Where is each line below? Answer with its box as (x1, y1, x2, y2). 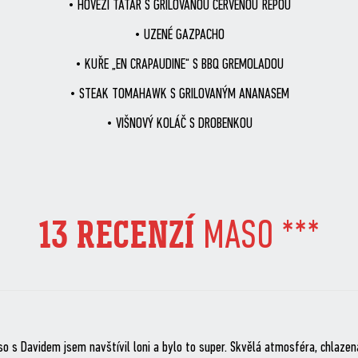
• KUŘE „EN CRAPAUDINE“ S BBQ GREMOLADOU (74, 58, 284, 74)
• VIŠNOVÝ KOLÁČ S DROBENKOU (105, 117, 253, 133)
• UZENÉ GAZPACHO (133, 28, 225, 44)
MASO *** (203, 217, 320, 259)
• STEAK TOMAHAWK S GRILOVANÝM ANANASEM (69, 87, 289, 103)
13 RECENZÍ (38, 212, 203, 259)
